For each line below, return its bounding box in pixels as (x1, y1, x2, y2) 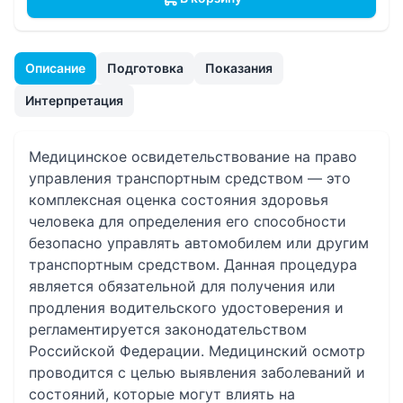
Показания (205, 60, 273, 76)
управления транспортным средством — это (29, 169, 351, 187)
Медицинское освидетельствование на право (29, 148, 357, 166)
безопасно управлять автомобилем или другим (29, 234, 369, 252)
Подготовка (107, 60, 184, 76)
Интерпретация (25, 93, 123, 108)
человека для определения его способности (29, 212, 346, 230)
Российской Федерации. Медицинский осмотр (29, 342, 365, 360)
